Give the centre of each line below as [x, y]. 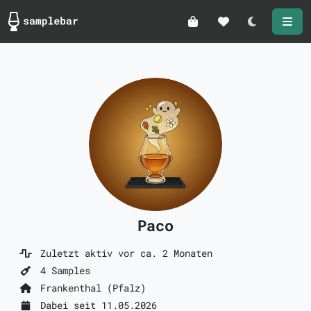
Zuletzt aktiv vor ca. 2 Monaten [123, 253]
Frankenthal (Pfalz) [90, 288]
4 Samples [62, 270]
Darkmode [279, 28]
